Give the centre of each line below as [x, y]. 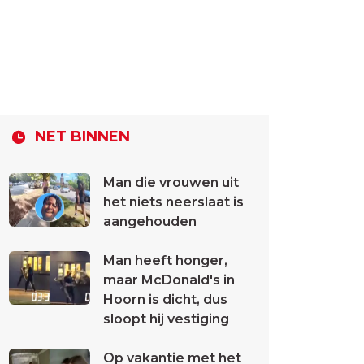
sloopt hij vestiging [166, 319]
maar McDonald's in [169, 280]
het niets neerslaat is [173, 202]
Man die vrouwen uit [171, 182]
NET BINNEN [82, 136]
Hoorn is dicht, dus [165, 299]
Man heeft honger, [165, 260]
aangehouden [150, 221]
